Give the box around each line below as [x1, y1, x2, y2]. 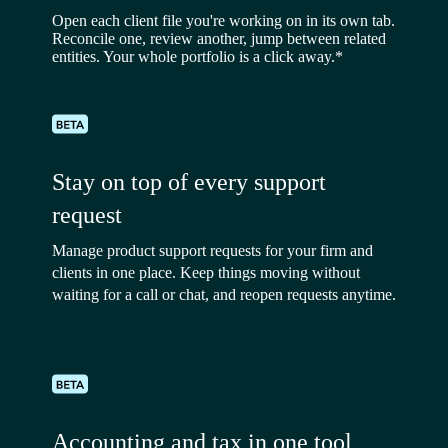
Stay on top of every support [52, 168, 326, 195]
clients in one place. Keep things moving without [52, 263, 360, 281]
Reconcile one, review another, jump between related [52, 29, 386, 47]
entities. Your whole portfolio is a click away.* [52, 47, 343, 65]
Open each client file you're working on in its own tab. [52, 11, 395, 29]
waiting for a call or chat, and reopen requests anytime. [52, 285, 396, 303]
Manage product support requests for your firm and [52, 241, 373, 259]
